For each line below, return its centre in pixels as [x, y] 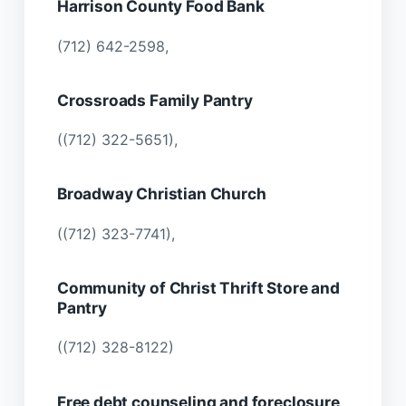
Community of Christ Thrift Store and [198, 288]
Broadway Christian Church [161, 194]
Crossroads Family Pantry [155, 100]
